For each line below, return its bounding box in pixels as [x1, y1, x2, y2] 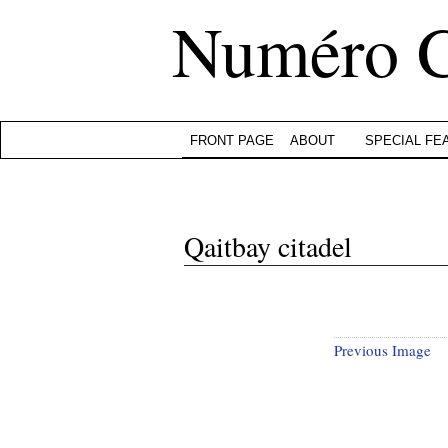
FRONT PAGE [190, 133, 274, 148]
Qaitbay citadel [184, 227, 352, 265]
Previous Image [334, 340, 431, 360]
